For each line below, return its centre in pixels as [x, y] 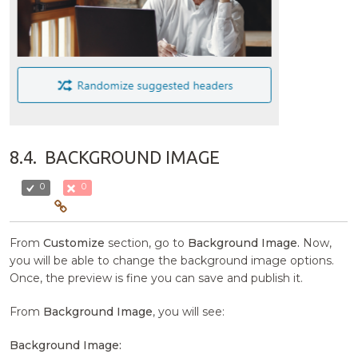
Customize [74, 243]
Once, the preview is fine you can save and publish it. [157, 278]
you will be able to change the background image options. [172, 260]
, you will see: [189, 311]
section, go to [147, 243]
